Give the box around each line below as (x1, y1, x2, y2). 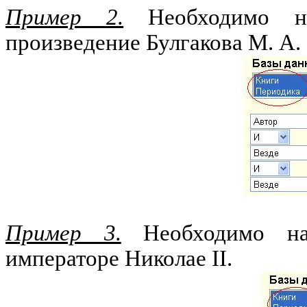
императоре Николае (5, 246, 212, 271)
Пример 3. (5, 221, 121, 245)
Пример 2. (5, 5, 124, 29)
